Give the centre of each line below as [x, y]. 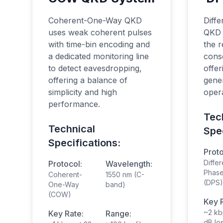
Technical [72, 129]
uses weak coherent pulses [100, 32]
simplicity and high [83, 92]
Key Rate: [66, 214]
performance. [74, 104]
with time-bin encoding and [99, 44]
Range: [118, 214]
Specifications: [84, 143]
